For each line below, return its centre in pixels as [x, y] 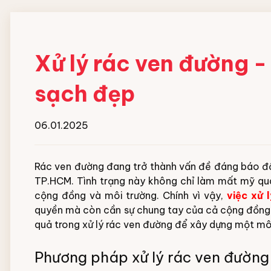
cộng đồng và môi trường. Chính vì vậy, [131, 195]
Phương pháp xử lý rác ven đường [152, 257]
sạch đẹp [85, 94]
